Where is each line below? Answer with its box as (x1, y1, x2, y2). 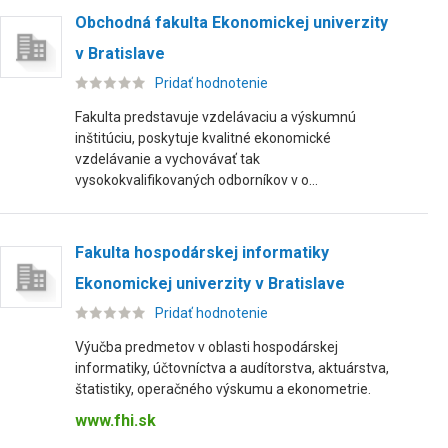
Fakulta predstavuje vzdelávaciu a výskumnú (75, 109, 356, 125)
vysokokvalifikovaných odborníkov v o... (75, 172, 318, 188)
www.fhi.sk (75, 411, 156, 430)
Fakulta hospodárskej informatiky (75, 243, 329, 262)
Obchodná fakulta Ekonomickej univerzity (75, 13, 388, 32)
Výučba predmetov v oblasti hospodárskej (75, 339, 338, 355)
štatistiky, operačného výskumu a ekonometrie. (75, 381, 371, 397)
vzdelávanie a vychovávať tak (75, 151, 260, 167)
